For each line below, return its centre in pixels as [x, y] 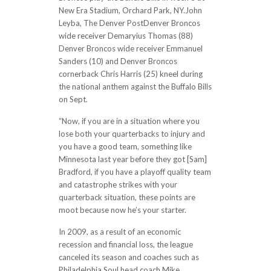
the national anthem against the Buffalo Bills [135, 87]
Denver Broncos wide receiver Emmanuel [130, 48]
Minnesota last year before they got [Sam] [132, 159]
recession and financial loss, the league [126, 244]
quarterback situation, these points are [127, 197]
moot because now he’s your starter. [122, 210]
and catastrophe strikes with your [118, 184]
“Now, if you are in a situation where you [129, 121]
